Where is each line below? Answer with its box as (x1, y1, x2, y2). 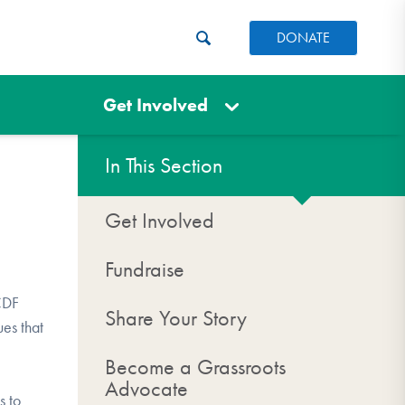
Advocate (105, 376, 188, 401)
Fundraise (105, 257, 184, 282)
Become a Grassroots (105, 354, 286, 380)
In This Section (105, 153, 222, 178)
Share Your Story (105, 306, 247, 331)
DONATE (277, 28, 330, 46)
